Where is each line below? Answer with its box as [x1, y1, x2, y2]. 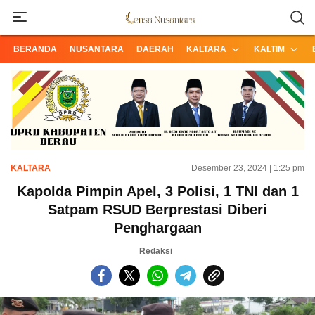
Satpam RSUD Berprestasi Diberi [48, 202, 267, 218]
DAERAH [136, 44, 174, 54]
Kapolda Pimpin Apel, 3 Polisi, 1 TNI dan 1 [16, 184, 299, 200]
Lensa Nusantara [126, 19, 195, 30]
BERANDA [13, 44, 57, 54]
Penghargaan [113, 220, 202, 236]
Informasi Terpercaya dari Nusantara [86, 19, 234, 30]
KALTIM [254, 44, 285, 54]
